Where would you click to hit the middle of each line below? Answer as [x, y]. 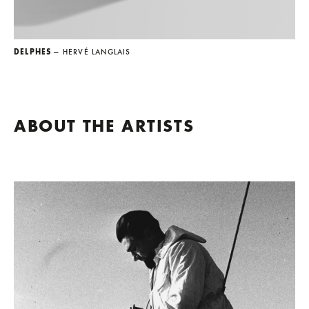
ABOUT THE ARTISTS [104, 126]
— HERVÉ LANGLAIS [92, 52]
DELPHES [33, 52]
